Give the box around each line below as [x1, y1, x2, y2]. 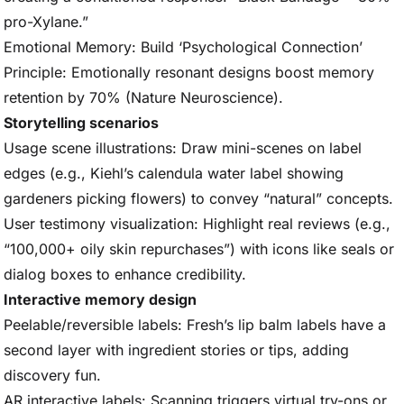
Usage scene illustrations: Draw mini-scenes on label [4, 139, 362, 157]
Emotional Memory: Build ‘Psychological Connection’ [4, 38, 363, 56]
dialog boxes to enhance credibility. [4, 265, 246, 283]
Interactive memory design [4, 290, 197, 308]
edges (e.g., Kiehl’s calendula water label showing [4, 164, 344, 182]
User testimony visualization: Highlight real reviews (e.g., [4, 215, 390, 233]
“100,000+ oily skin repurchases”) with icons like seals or [4, 240, 394, 258]
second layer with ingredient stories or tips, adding [4, 341, 349, 359]
